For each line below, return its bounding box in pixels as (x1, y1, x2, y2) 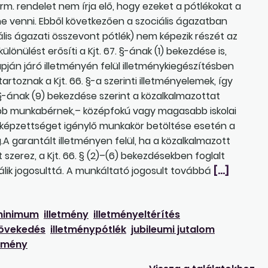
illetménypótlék (50, 222, 126, 236)
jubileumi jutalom (131, 222, 215, 236)
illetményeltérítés (93, 207, 180, 221)
